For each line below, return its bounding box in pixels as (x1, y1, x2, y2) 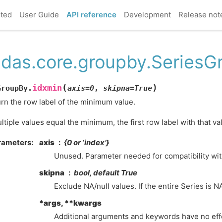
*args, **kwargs (39, 198, 102, 208)
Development (123, 10, 171, 19)
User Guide (19, 10, 59, 19)
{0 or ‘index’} (64, 138, 109, 148)
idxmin (32, 83, 62, 93)
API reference (66, 10, 116, 19)
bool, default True (74, 168, 137, 178)
